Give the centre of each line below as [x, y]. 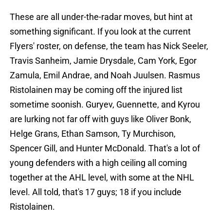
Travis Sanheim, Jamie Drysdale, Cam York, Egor [103, 61]
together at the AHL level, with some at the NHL [102, 178]
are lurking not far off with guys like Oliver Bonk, [100, 119]
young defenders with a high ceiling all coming [98, 163]
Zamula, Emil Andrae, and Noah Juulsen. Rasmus [105, 75]
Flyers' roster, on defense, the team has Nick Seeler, [109, 46]
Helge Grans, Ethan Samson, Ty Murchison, [93, 134]
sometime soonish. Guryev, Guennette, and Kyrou [105, 105]
